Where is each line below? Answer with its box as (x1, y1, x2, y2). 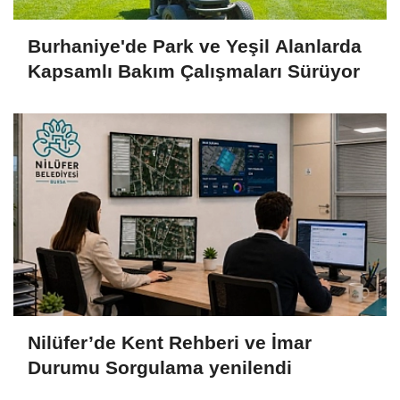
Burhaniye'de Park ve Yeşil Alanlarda (28, 35, 362, 56)
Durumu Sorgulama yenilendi (28, 356, 292, 378)
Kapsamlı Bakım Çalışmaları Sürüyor (28, 60, 360, 81)
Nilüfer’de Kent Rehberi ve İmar (28, 331, 312, 353)
